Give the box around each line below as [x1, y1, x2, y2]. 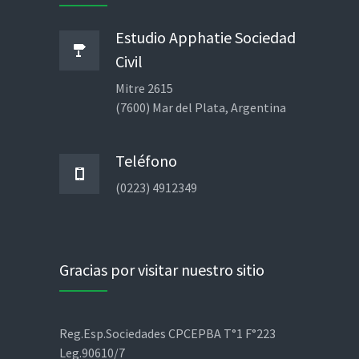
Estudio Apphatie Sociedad [115, 26, 296, 47]
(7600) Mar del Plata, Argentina [115, 99, 286, 115]
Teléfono [115, 150, 177, 171]
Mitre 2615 [115, 79, 173, 96]
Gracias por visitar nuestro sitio [59, 259, 264, 280]
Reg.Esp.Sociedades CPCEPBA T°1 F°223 [59, 325, 276, 341]
